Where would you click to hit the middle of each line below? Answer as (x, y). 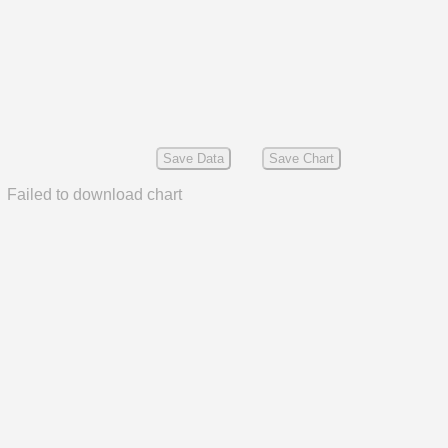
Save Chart (301, 158)
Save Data (194, 158)
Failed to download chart (94, 194)
